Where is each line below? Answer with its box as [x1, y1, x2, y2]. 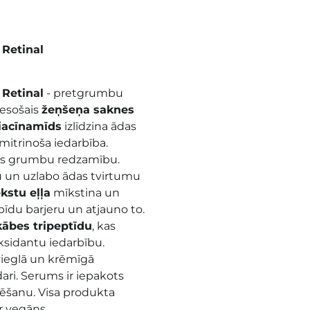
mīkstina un [51, 185, 120, 199]
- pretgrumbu [44, 86, 123, 100]
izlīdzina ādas [62, 119, 136, 133]
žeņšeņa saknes [42, 102, 134, 116]
